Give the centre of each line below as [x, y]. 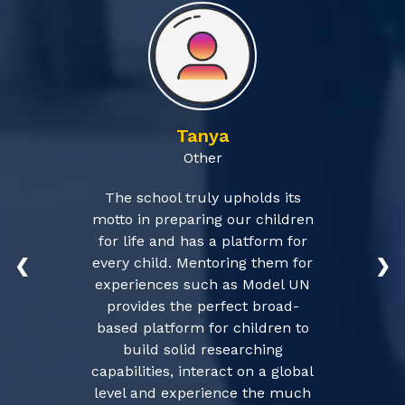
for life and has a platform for [202, 241]
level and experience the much [202, 393]
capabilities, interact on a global [202, 371]
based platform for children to [202, 328]
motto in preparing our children [202, 219]
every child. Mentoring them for [202, 263]
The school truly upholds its [202, 198]
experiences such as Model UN [202, 284]
